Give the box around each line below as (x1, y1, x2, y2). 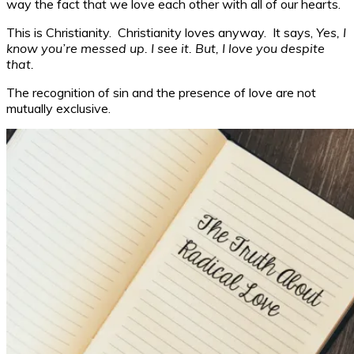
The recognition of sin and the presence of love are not (6, 84, 316, 100)
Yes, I (316, 24, 346, 40)
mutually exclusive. (6, 100, 111, 116)
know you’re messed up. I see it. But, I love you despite (6, 40, 325, 56)
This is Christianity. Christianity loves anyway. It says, (6, 24, 316, 40)
